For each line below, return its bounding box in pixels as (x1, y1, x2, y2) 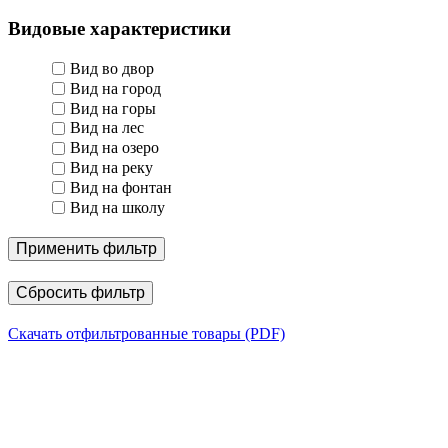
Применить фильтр (16, 240, 157, 258)
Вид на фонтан (70, 178, 172, 196)
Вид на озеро (70, 139, 159, 157)
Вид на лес (70, 119, 144, 137)
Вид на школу (70, 198, 165, 216)
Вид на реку (70, 159, 153, 177)
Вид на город (70, 79, 161, 97)
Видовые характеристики (8, 17, 231, 39)
